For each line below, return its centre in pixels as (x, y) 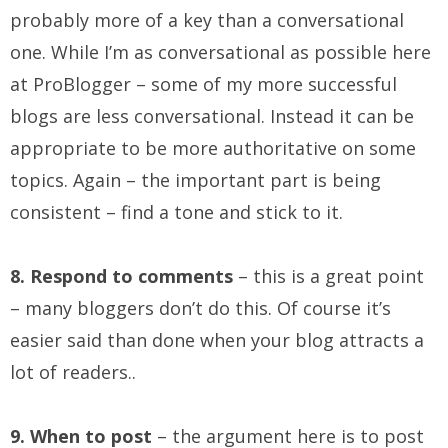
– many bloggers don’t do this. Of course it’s (200, 308)
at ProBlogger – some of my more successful (203, 84)
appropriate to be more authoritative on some (213, 148)
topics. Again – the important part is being (195, 180)
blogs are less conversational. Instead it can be (212, 116)
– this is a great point (331, 276)
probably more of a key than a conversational (207, 20)
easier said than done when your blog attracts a (217, 340)
